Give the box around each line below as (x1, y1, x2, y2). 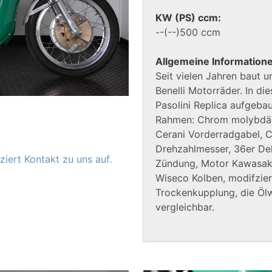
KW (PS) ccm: (155, 12, 221, 24)
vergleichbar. (155, 201, 214, 214)
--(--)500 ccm (155, 26, 220, 39)
